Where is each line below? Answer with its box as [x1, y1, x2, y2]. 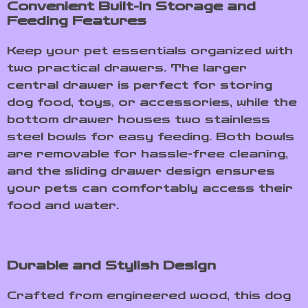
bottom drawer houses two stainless [7, 113, 270, 126]
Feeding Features [7, 13, 146, 28]
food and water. [7, 199, 119, 212]
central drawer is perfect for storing [7, 78, 272, 91]
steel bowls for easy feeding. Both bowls [7, 130, 294, 143]
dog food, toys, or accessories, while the [7, 96, 297, 109]
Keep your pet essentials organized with [7, 44, 293, 57]
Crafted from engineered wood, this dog [7, 289, 291, 302]
